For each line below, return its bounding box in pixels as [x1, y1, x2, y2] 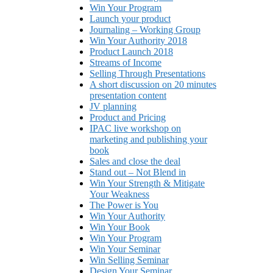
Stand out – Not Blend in [90, 166, 186, 177]
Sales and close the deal [90, 155, 180, 166]
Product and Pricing [90, 112, 166, 122]
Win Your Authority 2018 [90, 35, 187, 46]
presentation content [90, 90, 166, 101]
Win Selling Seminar [90, 254, 169, 265]
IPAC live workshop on [90, 122, 181, 133]
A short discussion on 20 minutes [90, 79, 216, 90]
